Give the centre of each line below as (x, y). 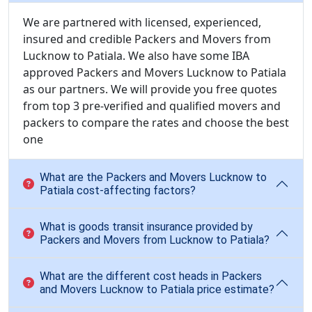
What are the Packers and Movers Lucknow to (153, 177)
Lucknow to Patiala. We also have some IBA (136, 56)
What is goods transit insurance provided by (146, 227)
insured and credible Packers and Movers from (147, 39)
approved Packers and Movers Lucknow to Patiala (155, 72)
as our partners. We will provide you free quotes (150, 89)
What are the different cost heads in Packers (151, 276)
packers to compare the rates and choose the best (156, 123)
